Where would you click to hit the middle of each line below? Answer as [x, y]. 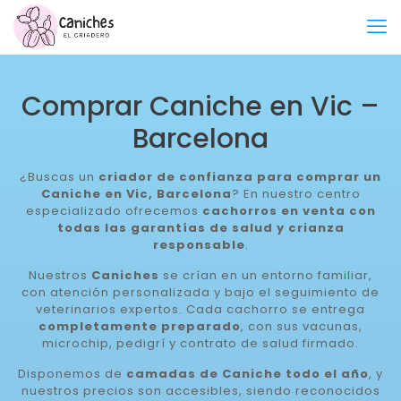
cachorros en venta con [289, 211]
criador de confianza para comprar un [240, 177]
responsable [199, 245]
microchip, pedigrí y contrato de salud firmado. [200, 343]
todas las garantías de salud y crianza [200, 228]
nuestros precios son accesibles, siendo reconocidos [200, 391]
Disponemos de [72, 374]
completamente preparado [140, 326]
